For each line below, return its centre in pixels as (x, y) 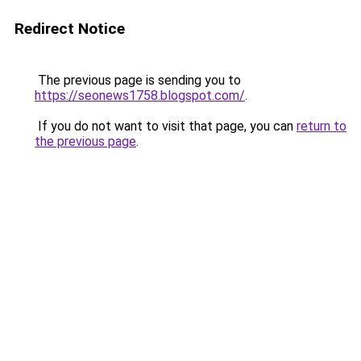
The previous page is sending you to (138, 80)
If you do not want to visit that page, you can (166, 126)
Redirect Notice (70, 29)
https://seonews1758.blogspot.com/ (140, 95)
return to (322, 126)
